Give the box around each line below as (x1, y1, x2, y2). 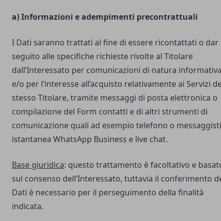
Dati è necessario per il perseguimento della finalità (12, 187, 204, 198)
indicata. (12, 201, 43, 212)
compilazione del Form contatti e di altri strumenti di (12, 106, 208, 117)
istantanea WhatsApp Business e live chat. (12, 134, 168, 145)
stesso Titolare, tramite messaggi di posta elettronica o (12, 92, 218, 103)
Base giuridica (12, 159, 64, 170)
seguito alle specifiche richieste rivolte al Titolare (12, 51, 193, 62)
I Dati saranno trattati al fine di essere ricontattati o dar (12, 37, 219, 48)
